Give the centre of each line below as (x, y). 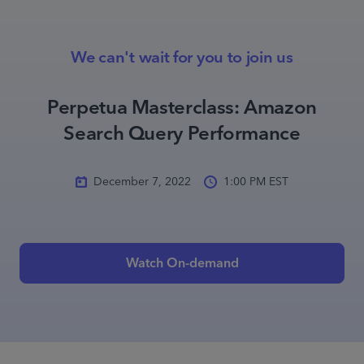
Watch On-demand (182, 263)
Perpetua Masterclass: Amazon (182, 108)
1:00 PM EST (256, 182)
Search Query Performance (182, 134)
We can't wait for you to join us (182, 58)
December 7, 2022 (142, 182)
